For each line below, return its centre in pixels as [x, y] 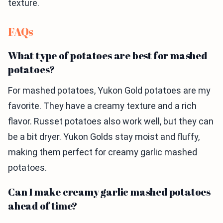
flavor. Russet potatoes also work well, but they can [111, 121]
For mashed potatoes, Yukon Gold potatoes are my [109, 91]
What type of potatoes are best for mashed [108, 56]
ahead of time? [43, 206]
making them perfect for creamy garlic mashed [103, 152]
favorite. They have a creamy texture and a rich [102, 106]
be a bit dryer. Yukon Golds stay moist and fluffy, [104, 137]
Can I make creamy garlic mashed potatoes [109, 192]
